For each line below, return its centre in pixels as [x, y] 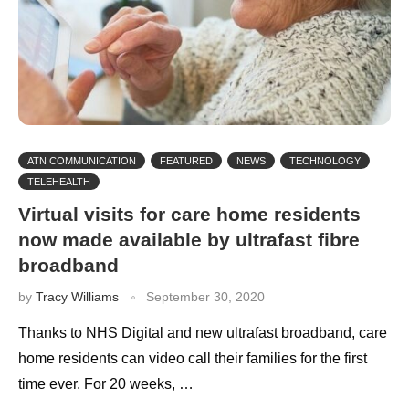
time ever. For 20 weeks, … [106, 383]
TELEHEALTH [59, 181]
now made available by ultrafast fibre [189, 239]
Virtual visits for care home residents [189, 214]
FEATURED [186, 160]
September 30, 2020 [205, 296]
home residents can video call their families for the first [193, 358]
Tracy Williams [77, 296]
